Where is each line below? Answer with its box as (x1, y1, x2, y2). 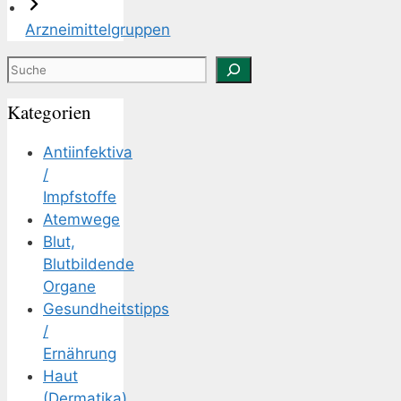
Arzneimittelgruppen (25, 20, 171, 38)
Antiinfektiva (43, 143, 132, 162)
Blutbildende (43, 255, 134, 274)
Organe (43, 277, 96, 296)
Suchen (6, 56, 60, 75)
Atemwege (43, 210, 120, 229)
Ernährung (43, 345, 116, 363)
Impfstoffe (43, 188, 116, 207)
